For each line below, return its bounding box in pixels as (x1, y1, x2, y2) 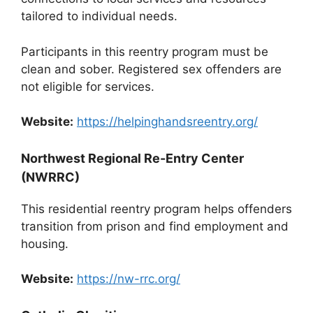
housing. (21, 236, 68, 251)
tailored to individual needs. (21, 9, 177, 24)
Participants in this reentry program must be (21, 44, 268, 59)
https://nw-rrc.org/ (77, 272, 180, 286)
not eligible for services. (21, 79, 154, 94)
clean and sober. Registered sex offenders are (21, 61, 282, 76)
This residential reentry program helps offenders (21, 201, 292, 216)
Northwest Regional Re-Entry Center (21, 150, 244, 166)
